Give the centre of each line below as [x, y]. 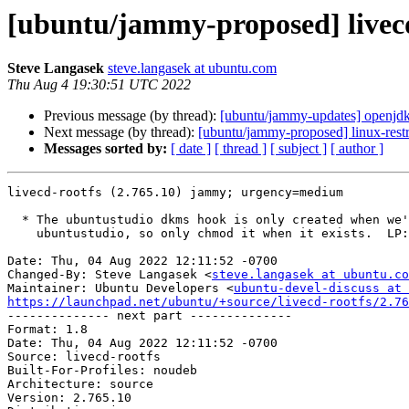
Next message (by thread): [121, 132]
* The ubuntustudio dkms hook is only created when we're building [15, 220]
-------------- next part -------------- [150, 316]
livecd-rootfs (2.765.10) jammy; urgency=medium [175, 193]
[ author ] [357, 149]
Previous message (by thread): [132, 116]
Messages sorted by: [105, 149]
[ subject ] [299, 149]
